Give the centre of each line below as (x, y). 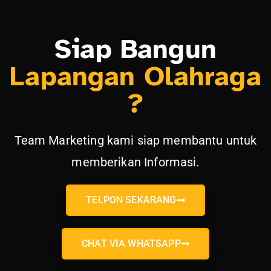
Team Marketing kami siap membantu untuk (135, 140)
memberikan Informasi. (135, 162)
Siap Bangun (135, 49)
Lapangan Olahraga (135, 76)
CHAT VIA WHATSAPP (131, 243)
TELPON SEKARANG (131, 200)
